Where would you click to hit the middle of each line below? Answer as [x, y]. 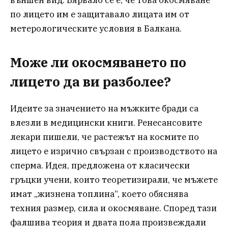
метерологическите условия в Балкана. [96, 28]
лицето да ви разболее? [91, 82]
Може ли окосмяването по [98, 63]
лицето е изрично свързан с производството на [114, 151]
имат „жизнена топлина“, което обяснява [99, 194]
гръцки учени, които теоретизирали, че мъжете [114, 180]
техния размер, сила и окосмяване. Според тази [113, 208]
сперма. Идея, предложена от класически [100, 166]
